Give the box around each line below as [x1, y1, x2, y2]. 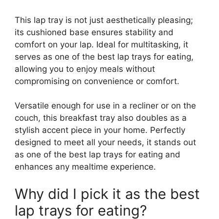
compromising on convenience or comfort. [15, 76, 179, 86]
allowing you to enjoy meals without [15, 64, 155, 74]
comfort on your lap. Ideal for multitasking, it [15, 39, 188, 49]
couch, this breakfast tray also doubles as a [15, 113, 187, 123]
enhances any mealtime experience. [15, 162, 156, 172]
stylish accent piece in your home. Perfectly [15, 125, 185, 135]
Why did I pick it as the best [15, 185, 200, 202]
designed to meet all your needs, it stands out [15, 137, 196, 148]
